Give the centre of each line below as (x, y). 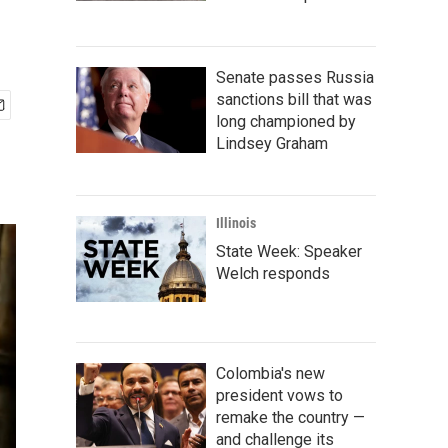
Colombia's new (270, 373)
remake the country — (290, 417)
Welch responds (273, 273)
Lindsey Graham (272, 143)
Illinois (236, 223)
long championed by (286, 121)
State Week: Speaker (289, 251)
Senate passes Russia (295, 77)
